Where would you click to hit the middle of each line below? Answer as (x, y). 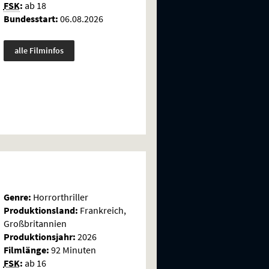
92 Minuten (72, 249)
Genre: (17, 197)
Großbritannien (35, 223)
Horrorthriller (59, 197)
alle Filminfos (39, 50)
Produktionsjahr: (39, 236)
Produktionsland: (41, 210)
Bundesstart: (31, 18)
